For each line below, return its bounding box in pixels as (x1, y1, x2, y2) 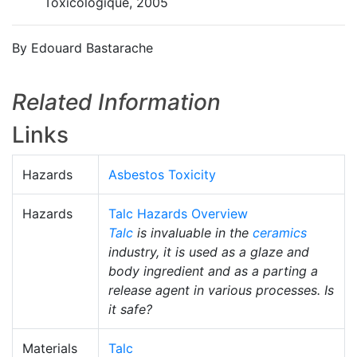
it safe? (108, 301, 152, 317)
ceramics (253, 225, 307, 241)
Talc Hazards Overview (108, 206, 248, 222)
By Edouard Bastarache (12, 40, 153, 56)
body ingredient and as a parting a (108, 263, 318, 279)
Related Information (12, 88, 221, 116)
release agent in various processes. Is (108, 282, 334, 298)
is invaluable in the (133, 225, 253, 241)
